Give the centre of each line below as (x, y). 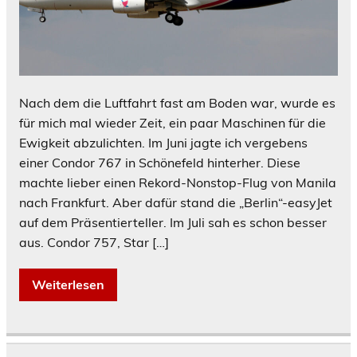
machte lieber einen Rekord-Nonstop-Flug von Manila (178, 182)
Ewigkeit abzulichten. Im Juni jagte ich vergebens (163, 142)
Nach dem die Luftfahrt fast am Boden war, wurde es (177, 102)
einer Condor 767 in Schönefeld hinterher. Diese (160, 162)
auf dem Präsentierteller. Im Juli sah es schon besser (173, 222)
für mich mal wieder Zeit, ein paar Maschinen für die (173, 122)
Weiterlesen (68, 284)
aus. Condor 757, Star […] (94, 242)
